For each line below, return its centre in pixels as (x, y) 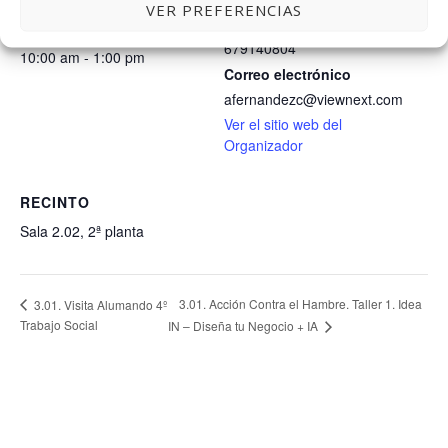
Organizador (263, 144)
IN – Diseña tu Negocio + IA (244, 325)
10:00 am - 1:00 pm (82, 56)
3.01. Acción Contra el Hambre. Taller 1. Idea (300, 304)
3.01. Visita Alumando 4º (99, 304)
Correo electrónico (287, 73)
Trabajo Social (59, 324)
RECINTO (55, 201)
